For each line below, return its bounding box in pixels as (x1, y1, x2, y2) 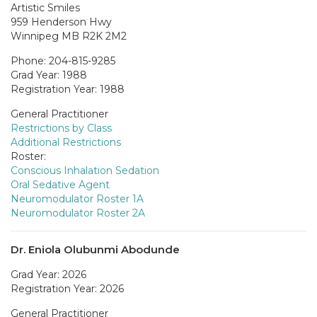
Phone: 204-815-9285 (11, 54, 115, 67)
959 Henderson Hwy (11, 15, 112, 28)
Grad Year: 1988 (11, 68, 87, 81)
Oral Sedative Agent (11, 178, 110, 191)
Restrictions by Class (11, 121, 112, 134)
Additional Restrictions (11, 135, 121, 149)
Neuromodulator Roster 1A (11, 192, 144, 205)
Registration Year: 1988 (11, 82, 125, 96)
